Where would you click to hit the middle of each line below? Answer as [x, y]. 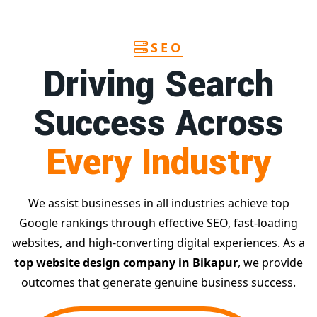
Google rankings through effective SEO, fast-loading [158, 223]
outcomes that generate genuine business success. [158, 283]
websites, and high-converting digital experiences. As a [158, 243]
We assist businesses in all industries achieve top [158, 203]
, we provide [270, 263]
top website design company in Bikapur [126, 263]
